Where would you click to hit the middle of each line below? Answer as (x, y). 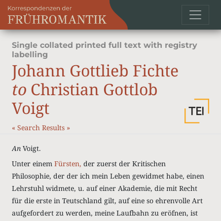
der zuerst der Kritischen (124, 164)
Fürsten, (68, 164)
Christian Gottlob (92, 89)
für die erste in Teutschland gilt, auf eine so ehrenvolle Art (107, 201)
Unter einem (33, 164)
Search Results (42, 128)
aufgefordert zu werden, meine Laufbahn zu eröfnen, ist (105, 213)
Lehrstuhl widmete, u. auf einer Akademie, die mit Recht (105, 188)
